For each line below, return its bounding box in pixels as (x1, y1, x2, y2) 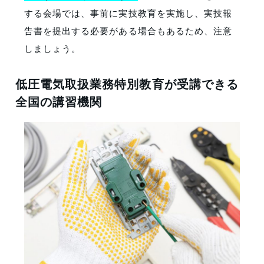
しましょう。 (24, 42, 81, 55)
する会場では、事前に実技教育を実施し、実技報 (24, 6, 232, 19)
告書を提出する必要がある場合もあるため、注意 (24, 24, 232, 37)
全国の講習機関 (15, 93, 103, 110)
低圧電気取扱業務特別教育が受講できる (15, 75, 239, 93)
